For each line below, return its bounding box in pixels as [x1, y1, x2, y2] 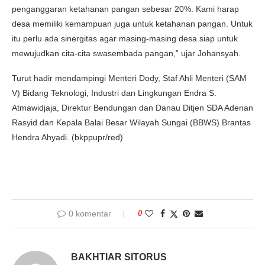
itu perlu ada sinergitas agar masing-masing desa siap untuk [12, 33, 238, 43]
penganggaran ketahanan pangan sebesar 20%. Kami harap [12, 4, 239, 14]
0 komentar [69, 208, 111, 218]
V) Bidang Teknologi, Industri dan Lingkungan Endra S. [12, 88, 216, 98]
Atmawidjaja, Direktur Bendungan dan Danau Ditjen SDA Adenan [12, 102, 253, 112]
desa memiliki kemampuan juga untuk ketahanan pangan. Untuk [12, 18, 253, 28]
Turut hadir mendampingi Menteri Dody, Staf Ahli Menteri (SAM [12, 73, 247, 83]
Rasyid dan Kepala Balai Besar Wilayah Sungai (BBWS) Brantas [12, 117, 251, 127]
